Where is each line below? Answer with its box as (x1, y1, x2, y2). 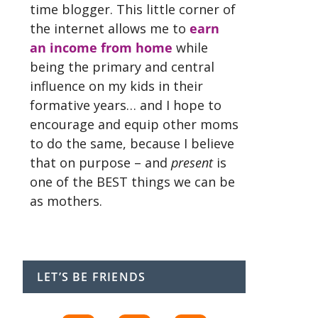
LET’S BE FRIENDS (37, 269, 146, 285)
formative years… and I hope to (30, 97, 221, 114)
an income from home (30, 39, 172, 56)
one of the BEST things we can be (30, 173, 235, 190)
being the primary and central (30, 58, 214, 75)
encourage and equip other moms (30, 116, 238, 133)
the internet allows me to (30, 20, 190, 37)
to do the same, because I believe (30, 135, 234, 152)
